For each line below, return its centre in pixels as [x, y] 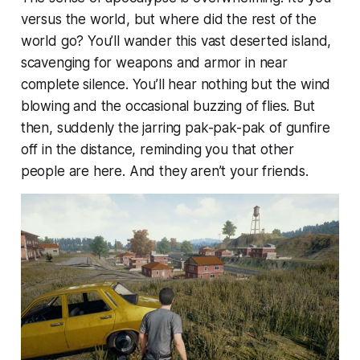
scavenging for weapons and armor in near [154, 62]
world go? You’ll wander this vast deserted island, [176, 41]
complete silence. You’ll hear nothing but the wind [176, 84]
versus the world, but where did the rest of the [168, 19]
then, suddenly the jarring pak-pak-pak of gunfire [175, 127]
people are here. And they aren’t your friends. [164, 171]
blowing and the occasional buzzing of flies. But [168, 106]
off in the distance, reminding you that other [157, 149]
